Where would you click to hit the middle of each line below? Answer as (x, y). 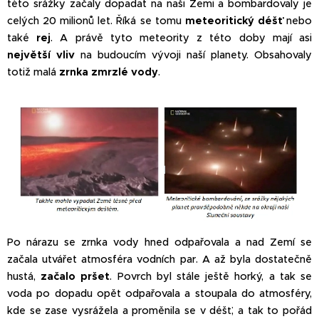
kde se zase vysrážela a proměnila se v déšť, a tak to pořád (159, 311)
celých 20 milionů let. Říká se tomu (96, 21)
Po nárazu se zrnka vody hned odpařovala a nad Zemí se (159, 242)
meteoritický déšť (236, 21)
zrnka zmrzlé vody (109, 72)
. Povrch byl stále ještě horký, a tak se (211, 277)
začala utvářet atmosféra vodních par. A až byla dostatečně (159, 260)
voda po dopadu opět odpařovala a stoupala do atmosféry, (159, 294)
